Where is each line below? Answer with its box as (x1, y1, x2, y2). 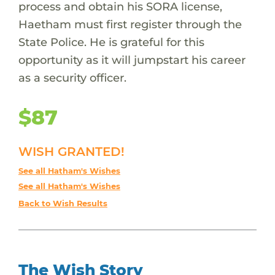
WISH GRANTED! (18, 144, 125, 159)
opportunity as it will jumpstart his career (18, 52, 246, 67)
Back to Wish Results (18, 198, 107, 208)
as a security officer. (18, 70, 126, 85)
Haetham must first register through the (18, 17, 242, 31)
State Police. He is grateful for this (18, 34, 204, 49)
